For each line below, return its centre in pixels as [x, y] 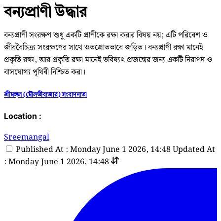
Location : [23, 116]
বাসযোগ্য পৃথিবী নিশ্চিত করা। [45, 72]
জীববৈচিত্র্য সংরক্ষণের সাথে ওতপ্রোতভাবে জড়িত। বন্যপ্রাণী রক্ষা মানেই [103, 47]
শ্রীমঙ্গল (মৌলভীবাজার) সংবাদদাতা [45, 94]
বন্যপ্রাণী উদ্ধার [45, 11]
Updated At [194, 150]
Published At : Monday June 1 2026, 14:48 [93, 150]
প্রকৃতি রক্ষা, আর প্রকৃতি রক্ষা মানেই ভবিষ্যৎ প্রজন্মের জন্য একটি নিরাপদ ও [108, 60]
